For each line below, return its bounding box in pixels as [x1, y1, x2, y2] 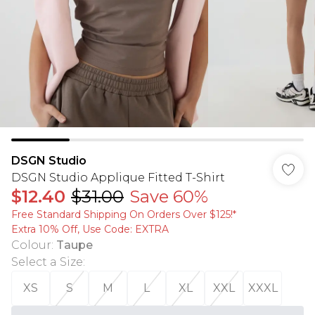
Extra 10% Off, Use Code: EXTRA [11, 223, 169, 236]
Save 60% [129, 186, 208, 207]
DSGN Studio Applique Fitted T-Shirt [11, 171, 225, 184]
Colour [11, 238, 51, 252]
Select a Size [11, 255, 83, 269]
